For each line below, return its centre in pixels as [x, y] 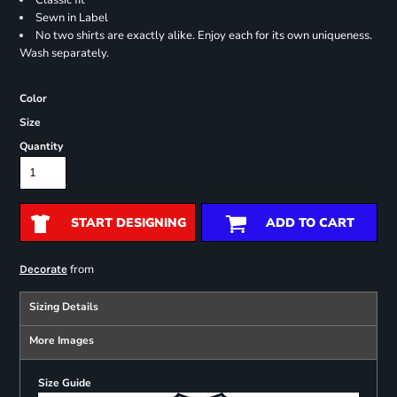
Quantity [41, 147]
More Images [61, 341]
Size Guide [64, 383]
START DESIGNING [128, 223]
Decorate [43, 269]
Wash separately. [64, 54]
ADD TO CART [310, 223]
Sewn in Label [71, 18]
